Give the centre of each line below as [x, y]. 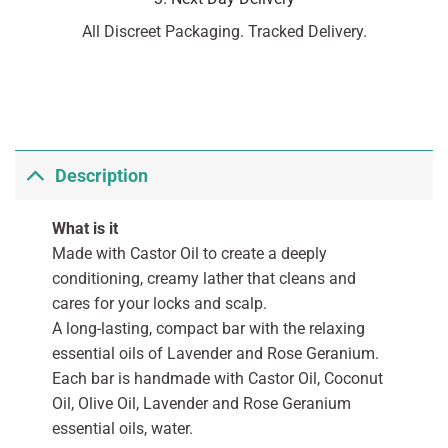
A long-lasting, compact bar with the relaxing [208, 329]
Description [102, 175]
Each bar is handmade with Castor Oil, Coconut [217, 379]
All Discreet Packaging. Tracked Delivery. [224, 32]
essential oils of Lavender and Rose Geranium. [215, 354]
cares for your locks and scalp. [159, 304]
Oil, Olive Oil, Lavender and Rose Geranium [201, 404]
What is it [84, 229]
